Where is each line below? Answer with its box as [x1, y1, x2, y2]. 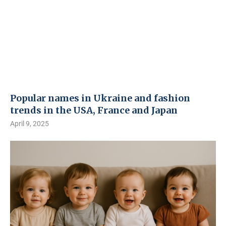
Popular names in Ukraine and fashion [10, 92, 190, 104]
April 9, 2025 [10, 120, 49, 128]
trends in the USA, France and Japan [10, 104, 178, 116]
